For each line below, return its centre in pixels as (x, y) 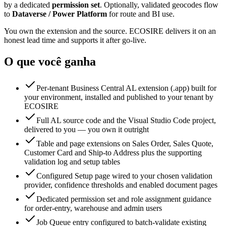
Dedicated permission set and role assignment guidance (124, 199)
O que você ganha (50, 62)
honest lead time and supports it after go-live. (75, 40)
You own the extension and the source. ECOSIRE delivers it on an (110, 31)
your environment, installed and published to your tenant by (119, 97)
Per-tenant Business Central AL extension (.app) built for (126, 88)
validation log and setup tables (72, 162)
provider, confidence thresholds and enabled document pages (121, 185)
